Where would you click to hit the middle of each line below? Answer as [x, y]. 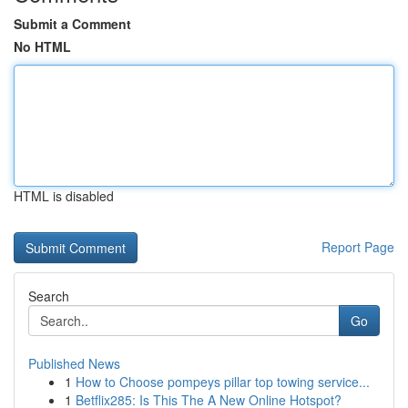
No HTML [42, 46]
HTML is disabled [64, 196]
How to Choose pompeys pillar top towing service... [223, 382]
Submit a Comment [72, 24]
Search [49, 296]
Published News [74, 363]
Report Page [358, 247]
